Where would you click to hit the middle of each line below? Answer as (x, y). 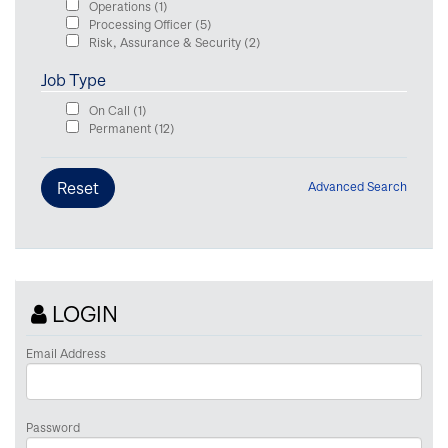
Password (53, 427)
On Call (111, 110)
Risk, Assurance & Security (166, 42)
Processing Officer (142, 24)
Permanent (121, 128)
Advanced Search (357, 186)
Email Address (66, 353)
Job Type (73, 79)
